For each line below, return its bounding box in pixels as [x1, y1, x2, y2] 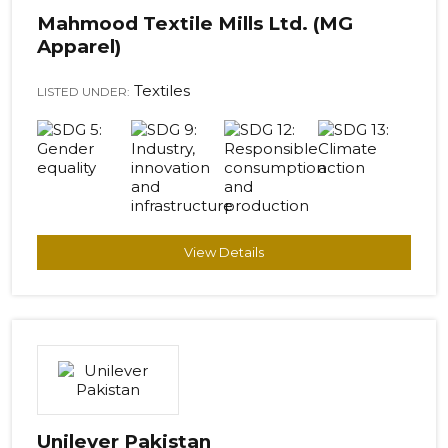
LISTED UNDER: [37, 84, 130, 100]
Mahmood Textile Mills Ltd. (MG [37, 12, 353, 36]
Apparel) [37, 35, 121, 59]
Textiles [130, 81, 190, 101]
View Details [184, 244, 264, 261]
